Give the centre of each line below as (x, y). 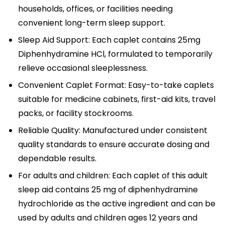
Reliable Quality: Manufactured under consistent (113, 130)
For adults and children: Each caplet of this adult (113, 175)
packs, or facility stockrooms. (76, 113)
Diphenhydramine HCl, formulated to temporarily (115, 54)
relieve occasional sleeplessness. (83, 68)
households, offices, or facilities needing (95, 9)
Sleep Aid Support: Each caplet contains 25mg (109, 40)
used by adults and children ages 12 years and (108, 217)
